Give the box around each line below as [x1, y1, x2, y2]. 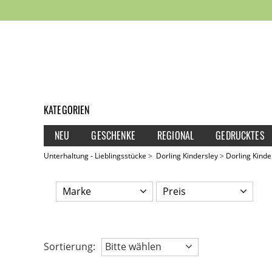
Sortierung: [44, 239, 95, 253]
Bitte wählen [105, 239, 161, 253]
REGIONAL [157, 127, 194, 143]
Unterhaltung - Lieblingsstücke [44, 150, 146, 161]
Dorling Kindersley [154, 150, 218, 161]
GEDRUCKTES [216, 127, 265, 143]
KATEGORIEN [44, 102, 90, 117]
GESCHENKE [91, 127, 135, 143]
